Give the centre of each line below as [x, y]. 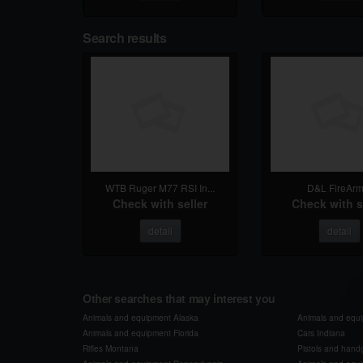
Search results [125, 38]
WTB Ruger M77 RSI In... [160, 188]
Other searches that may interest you [179, 298]
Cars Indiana [322, 333]
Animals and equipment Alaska [141, 317]
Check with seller [160, 204]
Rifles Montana [111, 348]
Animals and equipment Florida [141, 333]
